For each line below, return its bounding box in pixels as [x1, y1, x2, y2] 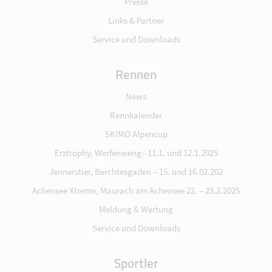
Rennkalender [110, 109, 162, 121]
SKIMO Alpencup [104, 128, 168, 140]
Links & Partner [108, 15, 164, 27]
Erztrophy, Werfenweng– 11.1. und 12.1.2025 [54, 147, 218, 159]
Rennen [115, 64, 157, 84]
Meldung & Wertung [99, 203, 173, 216]
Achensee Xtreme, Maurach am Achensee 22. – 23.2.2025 [32, 185, 240, 197]
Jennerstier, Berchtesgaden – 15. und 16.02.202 [49, 166, 223, 178]
